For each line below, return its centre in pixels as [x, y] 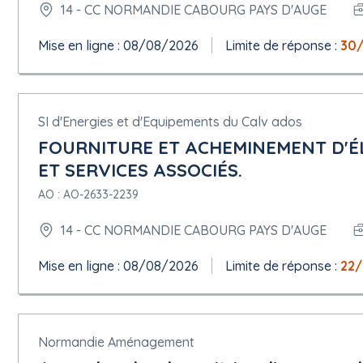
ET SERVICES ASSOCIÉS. [140, 170]
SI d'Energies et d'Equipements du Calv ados [170, 122]
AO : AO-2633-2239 [88, 194]
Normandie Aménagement [116, 342]
